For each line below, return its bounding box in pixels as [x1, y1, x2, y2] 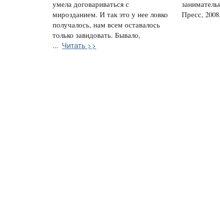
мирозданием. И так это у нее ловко [53, 9, 168, 19]
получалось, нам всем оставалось [53, 20, 160, 29]
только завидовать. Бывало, [53, 30, 140, 40]
